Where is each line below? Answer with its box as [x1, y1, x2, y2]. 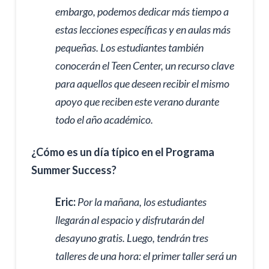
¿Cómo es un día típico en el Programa [31, 145, 214, 159]
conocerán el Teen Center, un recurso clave [55, 59, 234, 73]
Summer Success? [31, 163, 116, 177]
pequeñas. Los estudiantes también [55, 41, 204, 55]
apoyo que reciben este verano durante [55, 95, 219, 109]
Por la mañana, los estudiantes [77, 195, 207, 209]
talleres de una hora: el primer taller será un [55, 249, 237, 263]
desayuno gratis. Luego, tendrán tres [55, 231, 208, 245]
